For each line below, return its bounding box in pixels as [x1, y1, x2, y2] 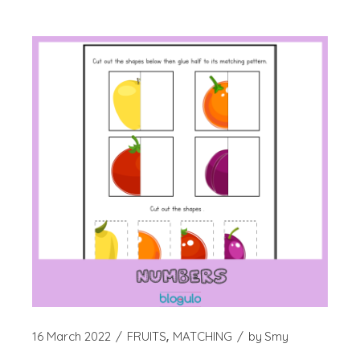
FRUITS [127, 329, 167, 345]
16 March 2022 [32, 329, 112, 345]
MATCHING [173, 329, 233, 345]
